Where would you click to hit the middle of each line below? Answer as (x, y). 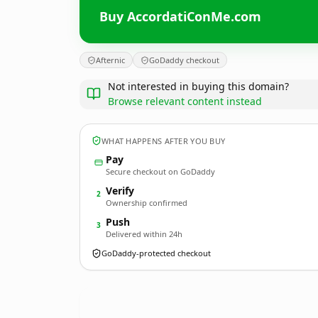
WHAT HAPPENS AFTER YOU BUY (164, 141)
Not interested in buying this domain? (198, 86)
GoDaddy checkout (184, 60)
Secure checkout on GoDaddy (160, 171)
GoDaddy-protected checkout (156, 253)
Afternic (110, 60)
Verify (120, 191)
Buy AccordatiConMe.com (180, 16)
